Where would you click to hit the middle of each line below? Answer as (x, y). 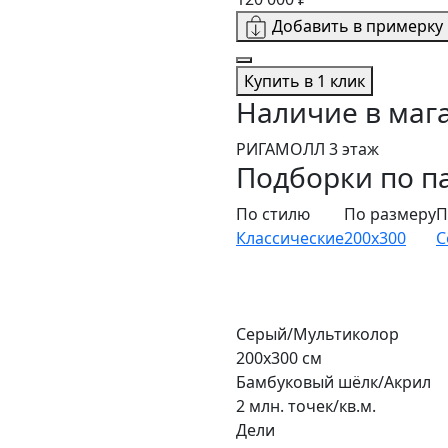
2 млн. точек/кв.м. (306, 406)
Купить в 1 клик (304, 81)
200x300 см (279, 358)
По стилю (273, 214)
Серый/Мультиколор (317, 334)
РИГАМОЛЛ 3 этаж (307, 149)
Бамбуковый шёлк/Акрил (333, 382)
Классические (290, 238)
